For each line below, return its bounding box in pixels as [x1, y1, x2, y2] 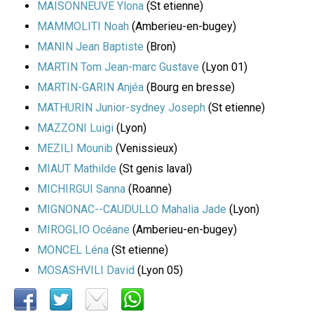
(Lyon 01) [199, 60, 247, 74]
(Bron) [144, 40, 176, 54]
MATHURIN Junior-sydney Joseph [37, 101, 205, 115]
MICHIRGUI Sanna [37, 182, 125, 196]
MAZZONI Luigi [37, 121, 114, 135]
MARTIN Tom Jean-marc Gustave [37, 60, 199, 74]
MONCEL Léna [37, 243, 109, 257]
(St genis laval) [116, 162, 192, 176]
